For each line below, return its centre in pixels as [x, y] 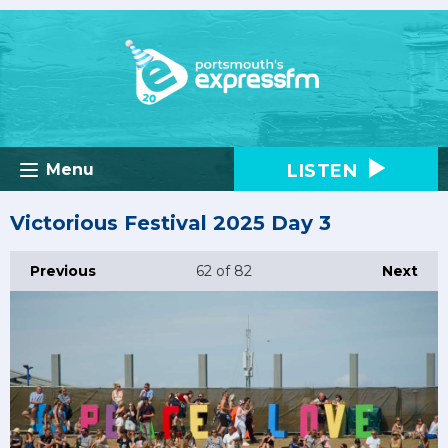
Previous [63, 270]
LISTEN [325, 170]
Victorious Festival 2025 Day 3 [170, 222]
